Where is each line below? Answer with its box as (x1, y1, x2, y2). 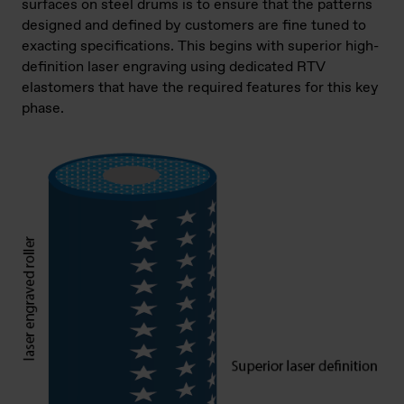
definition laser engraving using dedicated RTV (22, 57, 326, 77)
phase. (22, 98, 64, 118)
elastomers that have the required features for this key (22, 78, 379, 97)
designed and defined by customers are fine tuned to (22, 15, 366, 35)
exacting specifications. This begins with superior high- (22, 36, 379, 56)
